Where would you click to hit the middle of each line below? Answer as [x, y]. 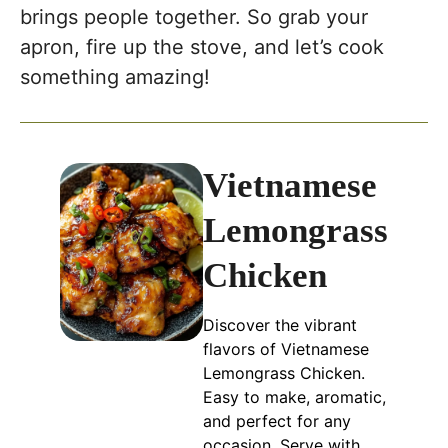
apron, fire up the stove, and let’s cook [202, 47]
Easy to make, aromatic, [294, 397]
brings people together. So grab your [194, 17]
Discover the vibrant [280, 325]
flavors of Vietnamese [286, 349]
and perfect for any [277, 421]
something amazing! [115, 77]
